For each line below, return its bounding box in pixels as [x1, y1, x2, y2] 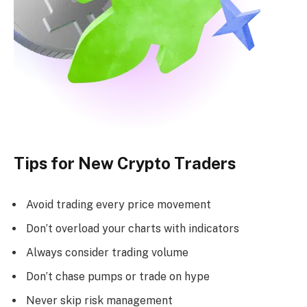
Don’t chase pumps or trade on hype [26, 269, 210, 283]
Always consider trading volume [26, 245, 188, 259]
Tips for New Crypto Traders [14, 153, 236, 173]
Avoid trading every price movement [26, 198, 211, 212]
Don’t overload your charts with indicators [26, 222, 239, 235]
